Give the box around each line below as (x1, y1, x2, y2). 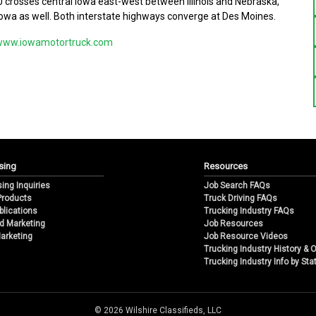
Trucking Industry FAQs (204, 206, 295, 217)
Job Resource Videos (204, 231, 288, 242)
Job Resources (204, 219, 264, 229)
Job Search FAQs (204, 181, 271, 191)
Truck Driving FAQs (204, 193, 278, 204)
